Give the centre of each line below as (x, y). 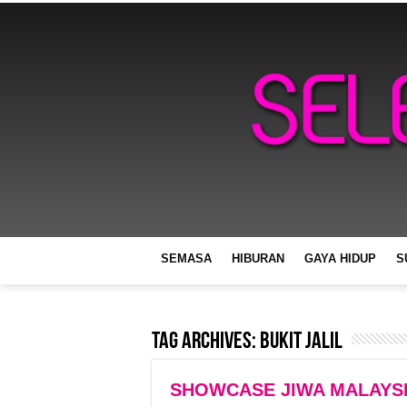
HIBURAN (258, 258)
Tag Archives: (206, 342)
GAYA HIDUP (340, 258)
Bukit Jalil (301, 342)
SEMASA (186, 258)
